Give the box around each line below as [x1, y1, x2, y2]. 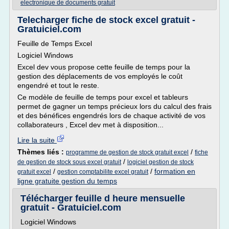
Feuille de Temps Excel [17, 39, 92, 48]
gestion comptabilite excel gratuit [57, 168, 148, 175]
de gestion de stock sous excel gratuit [17, 158, 121, 166]
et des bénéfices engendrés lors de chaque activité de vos [17, 111, 205, 120]
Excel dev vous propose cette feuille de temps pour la [17, 63, 190, 71]
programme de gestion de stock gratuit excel [66, 149, 189, 156]
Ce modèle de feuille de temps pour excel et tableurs [17, 93, 188, 101]
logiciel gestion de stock [127, 158, 194, 166]
